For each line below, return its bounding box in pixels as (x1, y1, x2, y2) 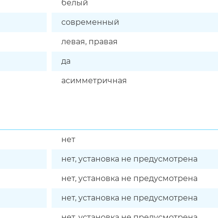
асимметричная (61, 76, 127, 85)
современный (61, 18, 119, 27)
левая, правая (61, 37, 118, 46)
